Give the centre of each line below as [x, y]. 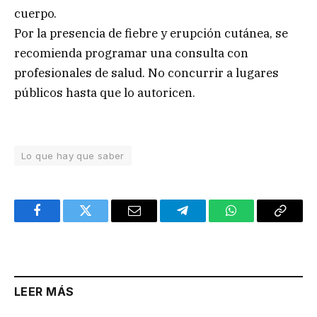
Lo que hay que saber [73, 155]
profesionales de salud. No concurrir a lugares [146, 73]
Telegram [206, 221]
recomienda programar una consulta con [131, 53]
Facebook [60, 221]
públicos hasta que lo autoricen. [105, 92]
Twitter [103, 221]
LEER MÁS [44, 291]
